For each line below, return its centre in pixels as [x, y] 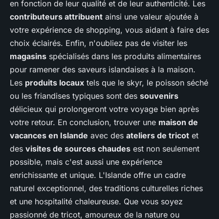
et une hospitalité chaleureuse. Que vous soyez [96, 201]
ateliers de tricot [158, 135]
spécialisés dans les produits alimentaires [124, 56]
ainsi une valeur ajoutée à [151, 16]
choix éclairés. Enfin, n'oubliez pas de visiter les [99, 43]
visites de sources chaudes [78, 148]
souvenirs [159, 96]
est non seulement [165, 148]
